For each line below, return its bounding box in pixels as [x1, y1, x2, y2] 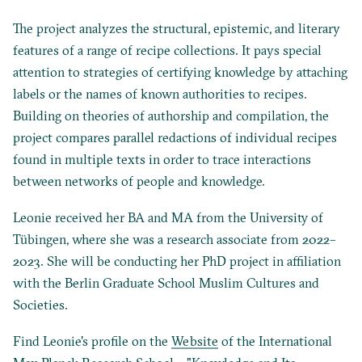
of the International [218, 333, 333, 350]
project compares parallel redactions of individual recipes [13, 129, 338, 146]
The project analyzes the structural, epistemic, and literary [13, 20, 341, 37]
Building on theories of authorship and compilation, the [13, 107, 330, 124]
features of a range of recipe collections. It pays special [13, 42, 322, 59]
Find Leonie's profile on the [13, 333, 172, 350]
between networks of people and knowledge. [13, 173, 266, 190]
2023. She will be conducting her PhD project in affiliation [13, 253, 342, 270]
